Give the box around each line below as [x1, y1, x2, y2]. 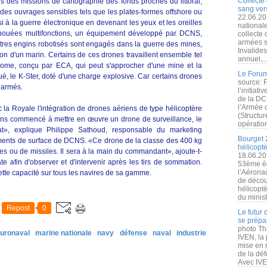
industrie [176, 229, 206, 237]
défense [119, 229, 147, 237]
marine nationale [35, 229, 92, 237]
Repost [7, 204, 30, 212]
